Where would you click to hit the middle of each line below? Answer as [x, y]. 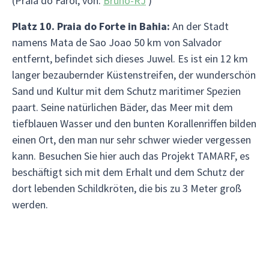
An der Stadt [199, 26]
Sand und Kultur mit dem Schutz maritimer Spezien [126, 91]
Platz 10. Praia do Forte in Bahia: [91, 26]
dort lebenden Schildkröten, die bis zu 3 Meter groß [127, 188]
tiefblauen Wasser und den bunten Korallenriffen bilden [134, 123]
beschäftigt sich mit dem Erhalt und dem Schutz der [128, 172]
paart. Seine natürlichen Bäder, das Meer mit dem [122, 107]
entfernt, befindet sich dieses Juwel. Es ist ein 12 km [130, 59]
